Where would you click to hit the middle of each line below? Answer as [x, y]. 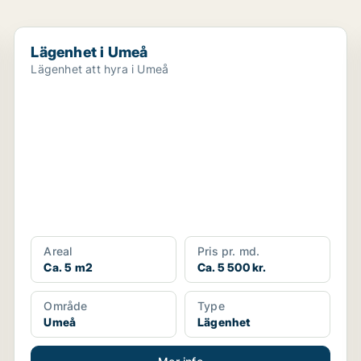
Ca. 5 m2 [68, 267]
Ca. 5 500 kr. [232, 267]
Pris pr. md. [228, 251]
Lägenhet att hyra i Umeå [100, 69]
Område [66, 306]
